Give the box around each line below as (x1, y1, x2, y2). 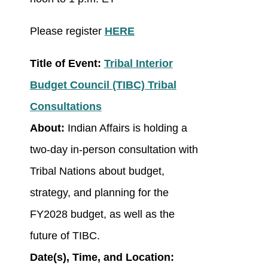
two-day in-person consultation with (29, 144, 198, 156)
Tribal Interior (103, 57, 173, 70)
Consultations (29, 100, 102, 113)
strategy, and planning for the (29, 187, 169, 199)
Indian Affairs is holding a (67, 122, 187, 135)
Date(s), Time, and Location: (29, 251, 174, 264)
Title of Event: (29, 57, 104, 70)
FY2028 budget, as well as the (29, 208, 175, 221)
